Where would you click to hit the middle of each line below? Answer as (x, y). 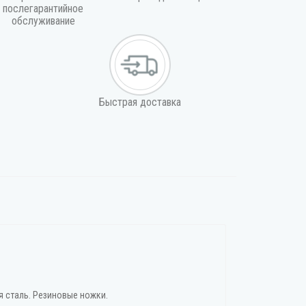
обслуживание (43, 21)
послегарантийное (43, 9)
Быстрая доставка (140, 102)
